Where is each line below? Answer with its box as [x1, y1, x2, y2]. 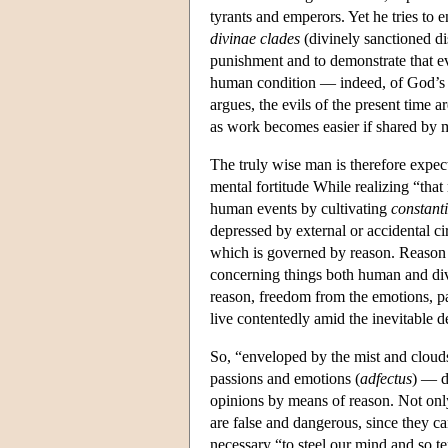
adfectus [360, 369, 412, 387]
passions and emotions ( [210, 369, 360, 387]
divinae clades [210, 29, 300, 47]
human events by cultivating [210, 199, 391, 217]
